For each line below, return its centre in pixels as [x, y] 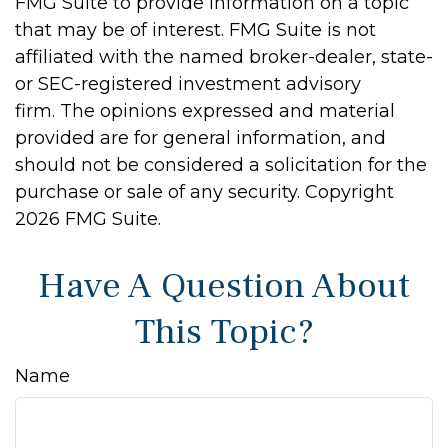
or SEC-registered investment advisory [188, 84]
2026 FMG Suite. [88, 219]
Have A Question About [224, 286]
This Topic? [224, 332]
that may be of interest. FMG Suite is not [195, 30]
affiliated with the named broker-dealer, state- [224, 57]
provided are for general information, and [200, 138]
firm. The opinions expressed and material [205, 111]
